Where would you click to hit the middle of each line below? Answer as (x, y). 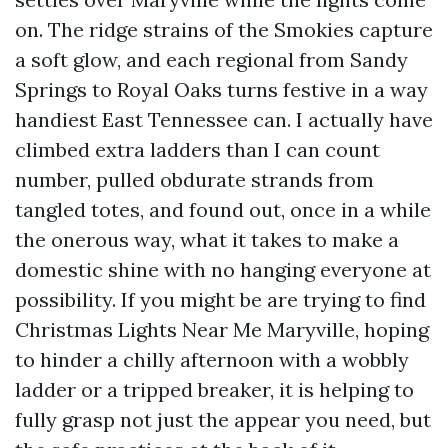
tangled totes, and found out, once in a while (223, 209)
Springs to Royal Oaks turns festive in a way (221, 89)
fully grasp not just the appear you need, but (223, 419)
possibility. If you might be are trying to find (220, 299)
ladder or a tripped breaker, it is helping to (214, 389)
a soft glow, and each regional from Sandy (211, 59)
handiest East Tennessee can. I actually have (224, 119)
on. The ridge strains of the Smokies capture (224, 29)
